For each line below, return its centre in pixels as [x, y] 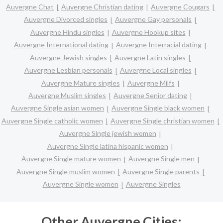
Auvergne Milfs [151, 83]
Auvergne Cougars [180, 6]
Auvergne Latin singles [150, 57]
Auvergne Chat [30, 6]
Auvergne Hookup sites [149, 32]
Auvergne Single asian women [57, 108]
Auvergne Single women [80, 184]
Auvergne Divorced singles [66, 19]
